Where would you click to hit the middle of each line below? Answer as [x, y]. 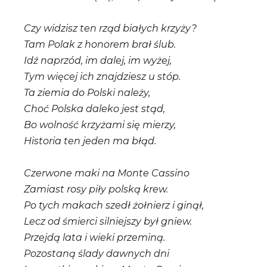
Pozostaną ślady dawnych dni [97, 253]
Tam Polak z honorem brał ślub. [100, 44]
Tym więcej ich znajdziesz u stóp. [102, 76]
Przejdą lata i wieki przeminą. [94, 237]
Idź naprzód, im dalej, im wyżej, [98, 60]
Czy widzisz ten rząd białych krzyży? [110, 28]
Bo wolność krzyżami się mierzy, [100, 125]
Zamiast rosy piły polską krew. [96, 189]
